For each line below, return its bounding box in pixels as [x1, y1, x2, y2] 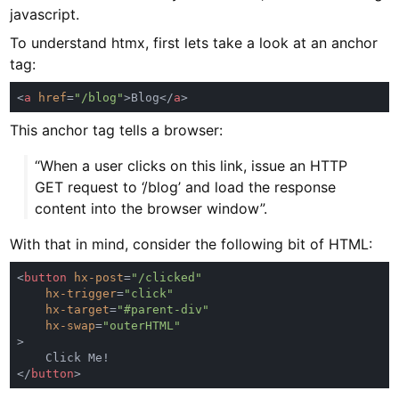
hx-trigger [45, 287, 118, 301]
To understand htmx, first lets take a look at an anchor [10, 34, 379, 53]
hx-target [45, 303, 110, 317]
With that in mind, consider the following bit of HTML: [10, 235, 373, 254]
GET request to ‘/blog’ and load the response [35, 178, 337, 197]
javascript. [10, 5, 80, 24]
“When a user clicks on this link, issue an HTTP [35, 157, 348, 175]
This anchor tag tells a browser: [10, 121, 224, 140]
